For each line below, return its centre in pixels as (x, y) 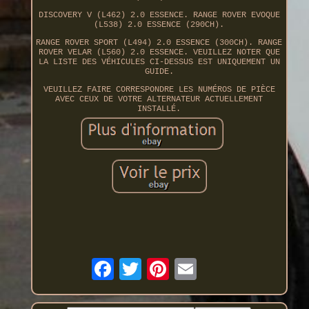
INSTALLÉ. (159, 109)
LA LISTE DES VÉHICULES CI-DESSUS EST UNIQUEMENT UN (159, 62)
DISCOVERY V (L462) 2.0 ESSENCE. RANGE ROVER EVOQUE (159, 16)
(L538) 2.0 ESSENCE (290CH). (159, 25)
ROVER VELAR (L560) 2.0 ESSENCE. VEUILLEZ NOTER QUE (159, 53)
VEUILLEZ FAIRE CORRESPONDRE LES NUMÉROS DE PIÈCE (159, 90)
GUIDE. (159, 72)
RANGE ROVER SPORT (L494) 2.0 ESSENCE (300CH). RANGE (159, 43)
